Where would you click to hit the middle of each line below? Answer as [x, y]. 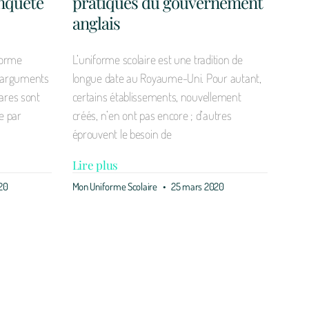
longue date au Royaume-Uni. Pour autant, [167, 78]
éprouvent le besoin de [122, 133]
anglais [96, 22]
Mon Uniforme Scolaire [116, 186]
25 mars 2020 [197, 186]
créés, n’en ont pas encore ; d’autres [152, 115]
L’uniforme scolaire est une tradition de [157, 59]
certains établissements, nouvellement [157, 96]
